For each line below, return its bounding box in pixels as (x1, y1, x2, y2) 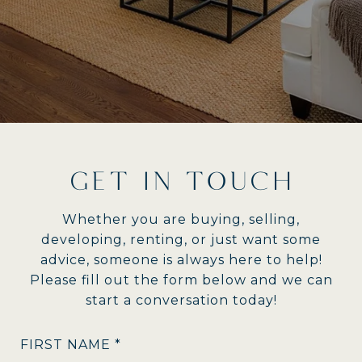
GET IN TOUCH (69, 166, 293, 196)
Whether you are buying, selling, (62, 212, 300, 227)
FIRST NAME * (20, 337, 121, 352)
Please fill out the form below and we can (29, 272, 333, 288)
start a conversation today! (85, 293, 277, 308)
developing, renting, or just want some (41, 232, 321, 247)
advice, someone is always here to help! (40, 252, 322, 267)
